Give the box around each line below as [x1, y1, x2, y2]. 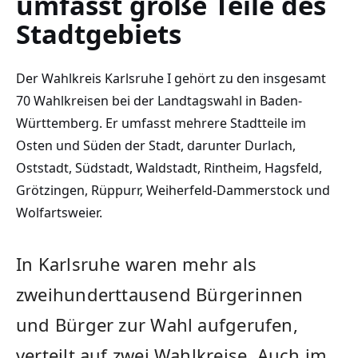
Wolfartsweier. [16, 204, 102, 222]
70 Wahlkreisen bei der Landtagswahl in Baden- [16, 92, 302, 110]
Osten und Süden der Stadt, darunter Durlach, [16, 137, 296, 155]
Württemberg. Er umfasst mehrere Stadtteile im [16, 114, 306, 133]
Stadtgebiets [16, 16, 181, 53]
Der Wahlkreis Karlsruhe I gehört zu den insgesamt [16, 70, 326, 88]
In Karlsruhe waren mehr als [16, 252, 257, 276]
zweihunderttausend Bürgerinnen [16, 282, 304, 307]
